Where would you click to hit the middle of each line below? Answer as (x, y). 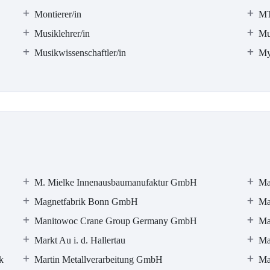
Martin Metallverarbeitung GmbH (99, 259)
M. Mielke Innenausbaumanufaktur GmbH (116, 182)
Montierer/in (58, 14)
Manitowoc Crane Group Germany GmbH (116, 221)
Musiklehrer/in (62, 33)
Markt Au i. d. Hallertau (80, 240)
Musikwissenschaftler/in (80, 53)
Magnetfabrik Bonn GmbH (86, 202)
